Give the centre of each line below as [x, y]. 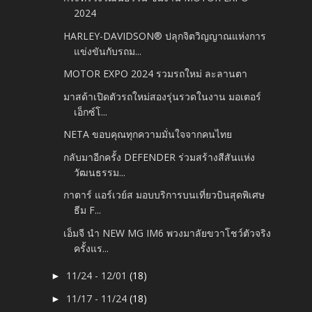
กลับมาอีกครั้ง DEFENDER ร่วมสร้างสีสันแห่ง [159, 157]
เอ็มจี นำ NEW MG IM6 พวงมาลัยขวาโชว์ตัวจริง [167, 233]
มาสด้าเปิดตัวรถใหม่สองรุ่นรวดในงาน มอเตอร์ [163, 96]
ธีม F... [88, 210]
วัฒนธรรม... [100, 172]
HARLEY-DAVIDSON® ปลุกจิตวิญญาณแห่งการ [165, 36]
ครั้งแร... [92, 248]
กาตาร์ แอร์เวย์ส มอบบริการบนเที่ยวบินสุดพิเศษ [164, 195]
